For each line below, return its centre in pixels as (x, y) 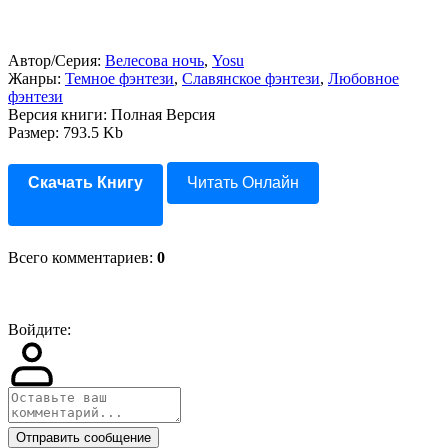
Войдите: (39, 329)
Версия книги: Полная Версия (111, 114)
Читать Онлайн (243, 182)
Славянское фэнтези (251, 78)
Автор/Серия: (56, 60)
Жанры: (36, 78)
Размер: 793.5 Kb (65, 132)
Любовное (363, 78)
